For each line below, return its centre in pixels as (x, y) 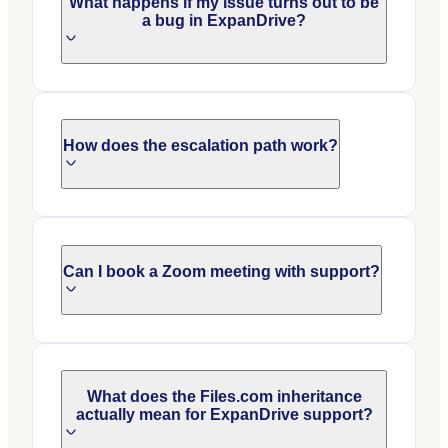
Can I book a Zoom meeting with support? (221, 271)
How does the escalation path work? (200, 146)
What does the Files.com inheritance (224, 397)
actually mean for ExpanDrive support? (224, 415)
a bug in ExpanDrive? (224, 20)
